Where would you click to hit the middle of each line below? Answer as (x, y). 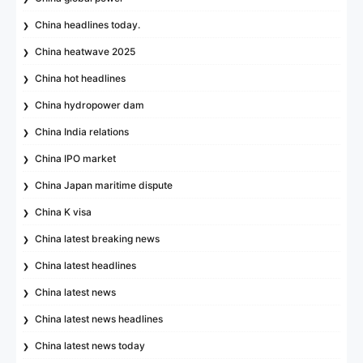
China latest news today (90, 345)
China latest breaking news (98, 238)
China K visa (64, 211)
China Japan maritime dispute (104, 185)
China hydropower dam (90, 105)
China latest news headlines (99, 318)
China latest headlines (86, 265)
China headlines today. (88, 24)
